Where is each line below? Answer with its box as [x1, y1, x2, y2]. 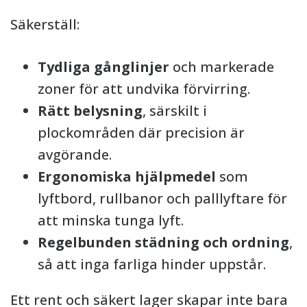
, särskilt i [143, 101, 207, 120]
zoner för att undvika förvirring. [38, 79, 250, 98]
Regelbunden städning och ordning [38, 233, 289, 251]
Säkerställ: [10, 15, 79, 34]
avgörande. [38, 145, 112, 164]
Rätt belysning [38, 101, 143, 120]
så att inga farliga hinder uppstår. [38, 255, 266, 273]
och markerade [169, 58, 274, 76]
